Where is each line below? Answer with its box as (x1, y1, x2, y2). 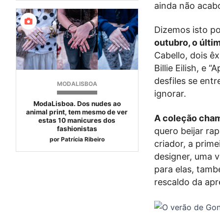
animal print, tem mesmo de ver (26, 108, 128, 116)
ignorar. (154, 88, 186, 99)
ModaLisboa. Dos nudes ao (33, 99, 121, 108)
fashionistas (56, 124, 97, 133)
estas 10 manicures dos (38, 116, 116, 124)
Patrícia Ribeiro (60, 135, 105, 143)
